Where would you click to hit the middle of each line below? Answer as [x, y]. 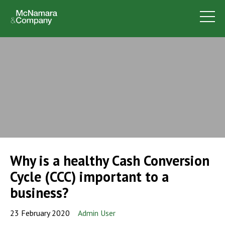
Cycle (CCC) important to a [89, 177]
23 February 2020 [40, 213]
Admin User [97, 213]
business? [39, 193]
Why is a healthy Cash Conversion [110, 161]
